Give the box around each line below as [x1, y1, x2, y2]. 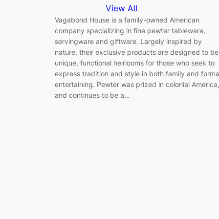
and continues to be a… [55, 91, 130, 100]
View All [106, 3, 137, 14]
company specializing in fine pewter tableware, [55, 26, 205, 35]
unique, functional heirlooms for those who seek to [55, 59, 215, 67]
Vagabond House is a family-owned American [55, 16, 199, 24]
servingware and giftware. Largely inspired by [55, 37, 202, 46]
